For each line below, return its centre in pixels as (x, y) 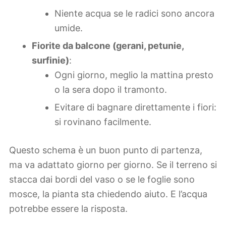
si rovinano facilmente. (103, 122)
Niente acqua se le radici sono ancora (134, 14)
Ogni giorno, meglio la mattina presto (134, 75)
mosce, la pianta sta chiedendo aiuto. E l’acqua (108, 194)
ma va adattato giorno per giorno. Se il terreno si (113, 165)
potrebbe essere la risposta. (68, 209)
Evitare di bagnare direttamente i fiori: (135, 107)
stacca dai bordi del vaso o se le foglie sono (102, 180)
